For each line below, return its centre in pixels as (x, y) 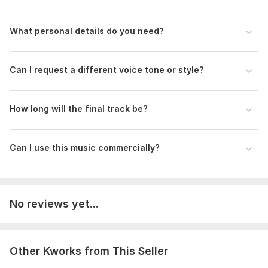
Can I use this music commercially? (85, 148)
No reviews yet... (54, 204)
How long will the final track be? (79, 109)
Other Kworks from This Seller (89, 251)
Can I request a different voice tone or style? (107, 70)
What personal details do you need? (87, 31)
